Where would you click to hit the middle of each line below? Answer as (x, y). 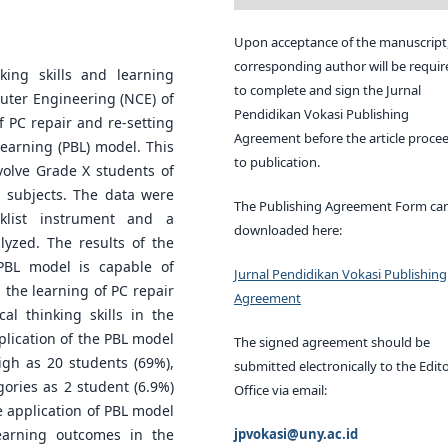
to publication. (277, 161)
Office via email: (280, 389)
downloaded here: (288, 229)
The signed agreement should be (332, 341)
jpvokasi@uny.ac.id (296, 433)
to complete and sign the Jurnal (327, 89)
